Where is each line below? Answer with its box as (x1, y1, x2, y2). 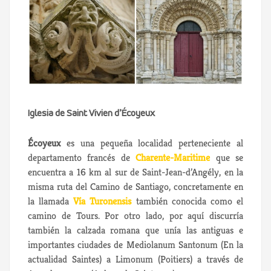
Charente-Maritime (135, 151, 211, 164)
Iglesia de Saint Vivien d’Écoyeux (28, 109, 155, 119)
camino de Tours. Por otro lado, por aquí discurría (28, 209, 243, 222)
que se (210, 151, 244, 164)
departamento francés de (28, 151, 136, 164)
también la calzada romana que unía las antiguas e (28, 224, 243, 237)
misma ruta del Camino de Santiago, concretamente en (28, 180, 243, 193)
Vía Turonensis (73, 195, 132, 207)
